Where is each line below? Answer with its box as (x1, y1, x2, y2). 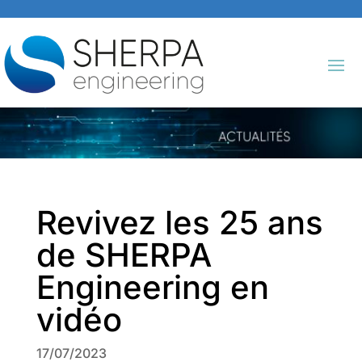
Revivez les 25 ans (36, 202, 323, 242)
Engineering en (36, 267, 269, 307)
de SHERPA (36, 234, 212, 275)
